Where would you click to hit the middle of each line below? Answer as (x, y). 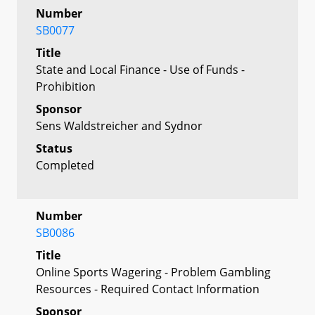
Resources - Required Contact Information (148, 289)
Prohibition (66, 86)
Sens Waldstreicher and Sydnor (119, 126)
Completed (65, 165)
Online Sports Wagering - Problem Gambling (153, 272)
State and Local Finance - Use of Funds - (140, 69)
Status (54, 148)
